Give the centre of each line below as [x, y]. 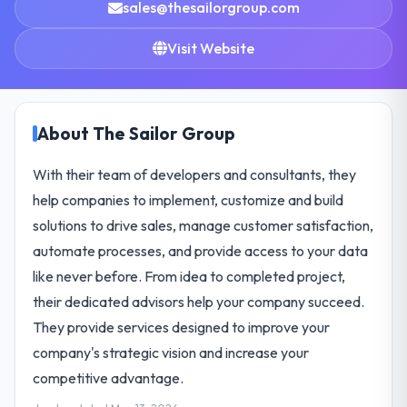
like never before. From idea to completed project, [189, 276]
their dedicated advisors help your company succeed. [199, 301]
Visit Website [211, 48]
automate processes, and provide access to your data [201, 250]
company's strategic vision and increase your [171, 352]
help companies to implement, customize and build [189, 199]
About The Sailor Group [137, 133]
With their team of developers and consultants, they [195, 174]
